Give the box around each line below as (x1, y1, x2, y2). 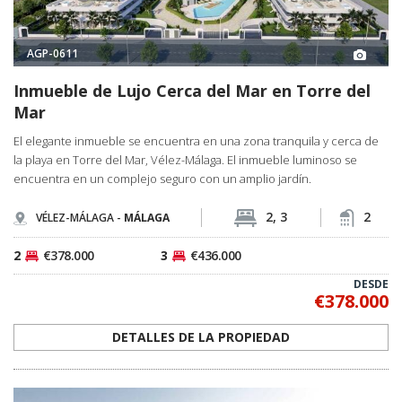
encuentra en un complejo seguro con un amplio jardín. (13, 170, 311, 188)
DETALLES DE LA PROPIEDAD (112, 328, 290, 346)
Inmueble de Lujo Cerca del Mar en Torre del (13, 80, 371, 102)
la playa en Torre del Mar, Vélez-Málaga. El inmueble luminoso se (13, 152, 357, 169)
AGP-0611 (27, 45, 78, 61)
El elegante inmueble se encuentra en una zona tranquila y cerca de (13, 133, 379, 150)
